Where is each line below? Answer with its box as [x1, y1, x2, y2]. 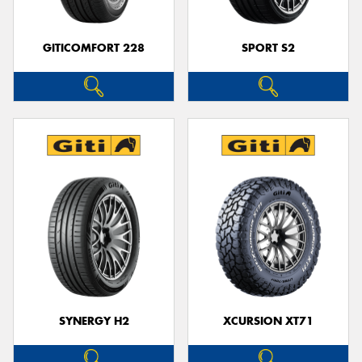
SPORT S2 [242, 41, 295, 56]
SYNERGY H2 [58, 314, 129, 328]
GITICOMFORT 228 [43, 41, 145, 56]
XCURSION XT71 [223, 314, 314, 328]
